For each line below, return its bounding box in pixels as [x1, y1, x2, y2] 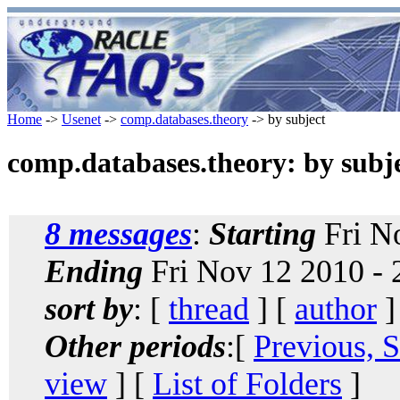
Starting [209, 215, 316, 252]
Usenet [62, 112, 101, 127]
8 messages [45, 215, 192, 252]
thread [169, 290, 249, 327]
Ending [45, 253, 143, 289]
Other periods [45, 328, 226, 364]
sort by [45, 290, 133, 327]
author [295, 290, 377, 327]
